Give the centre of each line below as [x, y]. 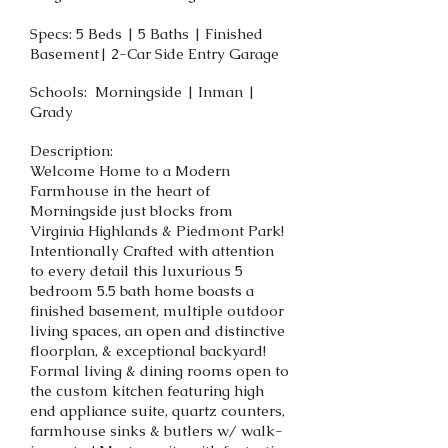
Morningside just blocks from [131, 210]
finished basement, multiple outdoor [157, 310]
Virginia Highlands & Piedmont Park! [157, 230]
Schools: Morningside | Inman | [142, 91]
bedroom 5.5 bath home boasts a [142, 290]
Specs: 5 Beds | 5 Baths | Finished [146, 33]
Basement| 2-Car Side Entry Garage [154, 53]
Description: [71, 150]
